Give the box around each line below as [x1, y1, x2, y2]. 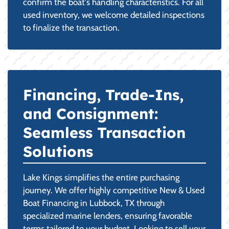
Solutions [23, 142, 93, 161]
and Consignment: [23, 104, 158, 123]
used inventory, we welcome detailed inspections [23, 10, 204, 20]
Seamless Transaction [23, 123, 186, 142]
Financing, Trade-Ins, [23, 85, 184, 104]
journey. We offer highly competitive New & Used [23, 185, 204, 195]
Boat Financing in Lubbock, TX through [23, 198, 165, 208]
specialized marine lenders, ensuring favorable [23, 211, 192, 221]
